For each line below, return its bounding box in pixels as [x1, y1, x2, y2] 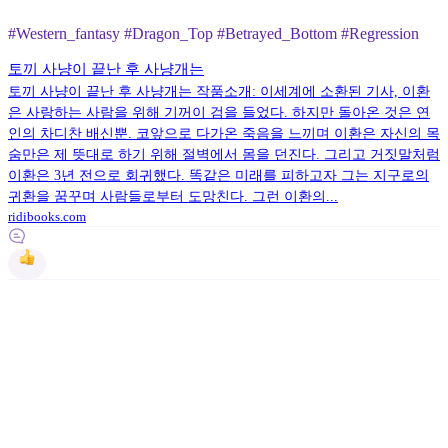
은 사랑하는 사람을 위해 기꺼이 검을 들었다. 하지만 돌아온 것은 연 [8, 105, 430, 120]
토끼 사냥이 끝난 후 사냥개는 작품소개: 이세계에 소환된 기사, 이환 [8, 84, 430, 99]
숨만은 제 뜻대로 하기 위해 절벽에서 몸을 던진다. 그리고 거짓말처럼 [8, 147, 440, 162]
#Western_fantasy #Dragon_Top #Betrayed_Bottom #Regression [8, 25, 419, 42]
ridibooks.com [8, 209, 86, 224]
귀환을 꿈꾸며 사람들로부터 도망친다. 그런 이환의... [8, 189, 338, 204]
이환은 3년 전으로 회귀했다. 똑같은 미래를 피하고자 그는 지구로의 [8, 168, 429, 183]
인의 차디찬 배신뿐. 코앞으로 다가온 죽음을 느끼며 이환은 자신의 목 [8, 126, 440, 141]
